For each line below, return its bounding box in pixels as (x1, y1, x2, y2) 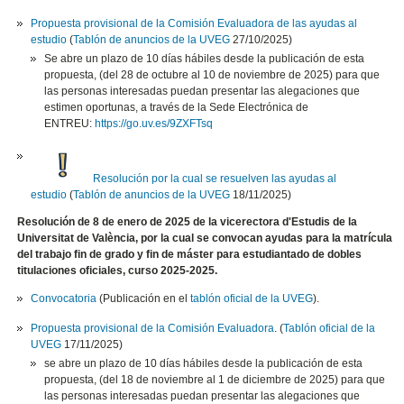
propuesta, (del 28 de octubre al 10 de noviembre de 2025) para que (44, 68, 381, 81)
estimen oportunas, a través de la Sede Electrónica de (44, 100, 309, 114)
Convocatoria (31, 291, 97, 305)
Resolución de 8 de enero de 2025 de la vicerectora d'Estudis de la (17, 215, 358, 228)
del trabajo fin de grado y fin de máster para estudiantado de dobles (17, 247, 363, 261)
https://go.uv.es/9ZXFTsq (95, 116, 214, 130)
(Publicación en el (96, 291, 191, 305)
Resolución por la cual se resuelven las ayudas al (92, 171, 336, 185)
